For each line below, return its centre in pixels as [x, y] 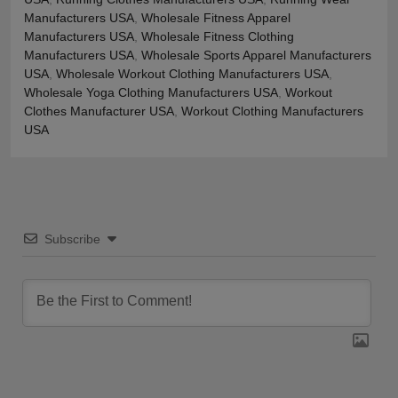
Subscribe [72, 239]
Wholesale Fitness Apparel [216, 17]
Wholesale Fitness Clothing [218, 36]
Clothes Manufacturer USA [99, 111]
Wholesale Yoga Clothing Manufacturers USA [151, 92]
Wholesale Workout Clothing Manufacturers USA [192, 73]
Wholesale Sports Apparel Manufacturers [256, 55]
